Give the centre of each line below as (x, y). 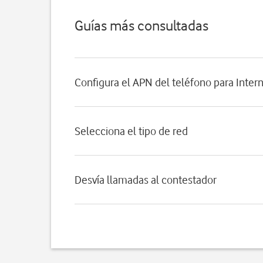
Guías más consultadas (141, 26)
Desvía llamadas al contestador (146, 180)
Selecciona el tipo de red (131, 131)
